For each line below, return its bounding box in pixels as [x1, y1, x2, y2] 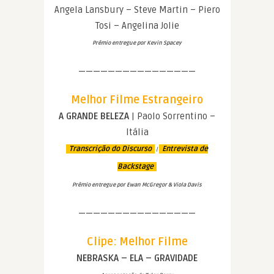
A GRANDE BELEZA [59, 111, 129, 122]
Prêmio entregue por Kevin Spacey [92, 40, 182, 47]
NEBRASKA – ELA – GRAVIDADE [76, 253, 198, 264]
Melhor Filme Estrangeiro [71, 93, 203, 107]
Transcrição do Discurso [69, 144, 152, 154]
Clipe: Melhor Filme [86, 235, 188, 249]
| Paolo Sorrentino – [129, 111, 215, 122]
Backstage [117, 162, 154, 172]
